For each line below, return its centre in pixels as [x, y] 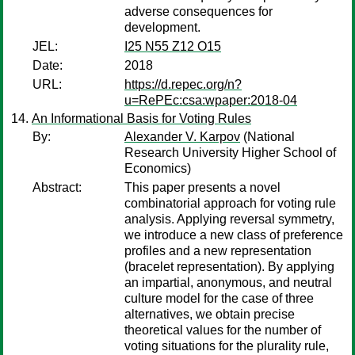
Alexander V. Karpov [182, 137]
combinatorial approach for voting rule [230, 203]
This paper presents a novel [202, 187]
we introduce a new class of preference [234, 235]
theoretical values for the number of [223, 330]
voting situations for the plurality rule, [227, 346]
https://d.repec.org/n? [183, 84]
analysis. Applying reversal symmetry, [229, 219]
